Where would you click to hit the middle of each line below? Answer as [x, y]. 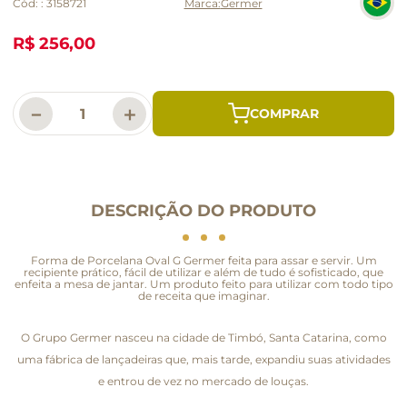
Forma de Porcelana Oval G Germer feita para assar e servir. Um [203, 260]
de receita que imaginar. [203, 295]
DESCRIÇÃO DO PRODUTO [203, 210]
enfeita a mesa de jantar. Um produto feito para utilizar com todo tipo [203, 283]
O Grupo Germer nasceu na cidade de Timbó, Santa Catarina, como [203, 337]
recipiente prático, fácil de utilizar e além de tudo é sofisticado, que [203, 272]
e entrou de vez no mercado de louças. [203, 381]
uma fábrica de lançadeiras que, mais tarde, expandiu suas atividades [203, 359]
